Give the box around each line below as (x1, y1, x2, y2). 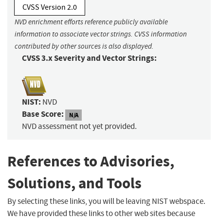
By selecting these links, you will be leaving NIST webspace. (7, 196, 205, 206)
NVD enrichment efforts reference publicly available (15, 18, 168, 27)
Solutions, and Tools (7, 173, 142, 194)
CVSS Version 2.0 (22, 2, 77, 13)
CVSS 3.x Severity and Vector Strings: (22, 53, 157, 64)
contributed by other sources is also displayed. (15, 42, 154, 51)
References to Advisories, (7, 151, 174, 172)
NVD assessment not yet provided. (22, 121, 137, 132)
